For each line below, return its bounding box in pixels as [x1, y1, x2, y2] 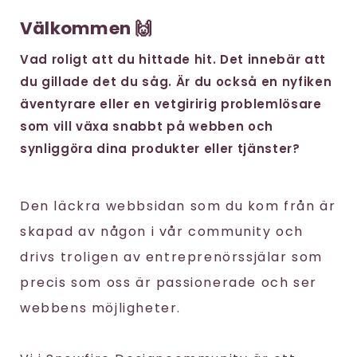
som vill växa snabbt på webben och [20, 118, 273, 135]
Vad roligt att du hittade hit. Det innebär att [20, 51, 327, 68]
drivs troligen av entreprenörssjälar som [20, 248, 324, 266]
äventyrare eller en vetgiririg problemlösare [20, 96, 322, 112]
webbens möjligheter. [20, 299, 182, 317]
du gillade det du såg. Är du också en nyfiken [20, 73, 332, 90]
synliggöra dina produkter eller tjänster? [20, 140, 304, 157]
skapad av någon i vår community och [20, 222, 304, 241]
